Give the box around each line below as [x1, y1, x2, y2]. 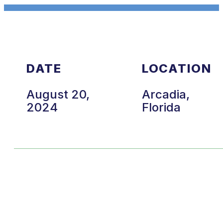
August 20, [26, 87, 90, 102]
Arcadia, [142, 87, 190, 102]
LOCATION [142, 61, 212, 76]
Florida [142, 100, 181, 114]
